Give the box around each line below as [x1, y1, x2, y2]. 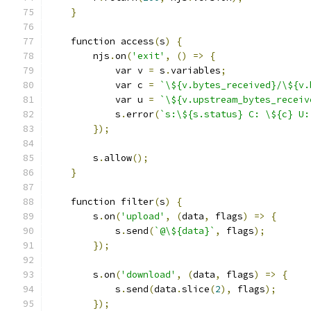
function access [49, 35, 154, 47]
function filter [49, 196, 154, 208]
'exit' [132, 50, 165, 62]
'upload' [121, 210, 165, 222]
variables [171, 65, 221, 76]
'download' [121, 269, 176, 280]
